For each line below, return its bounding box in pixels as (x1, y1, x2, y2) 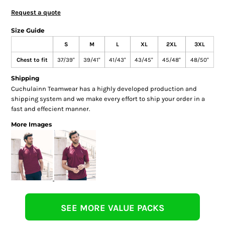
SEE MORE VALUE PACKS (60, 202, 164, 213)
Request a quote (11, 8, 61, 16)
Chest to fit (16, 56, 48, 63)
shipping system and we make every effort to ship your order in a (11, 94, 205, 102)
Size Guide (11, 26, 45, 34)
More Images (11, 120, 52, 128)
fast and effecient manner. (11, 104, 90, 113)
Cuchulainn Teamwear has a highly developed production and (11, 84, 197, 92)
